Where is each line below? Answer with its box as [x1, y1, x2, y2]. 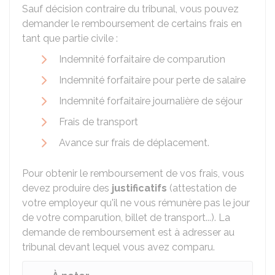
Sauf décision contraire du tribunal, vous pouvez [22, 3, 239, 15]
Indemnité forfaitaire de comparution [59, 53, 225, 65]
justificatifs [109, 182, 169, 194]
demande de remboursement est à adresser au [22, 227, 234, 238]
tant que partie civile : [22, 33, 118, 44]
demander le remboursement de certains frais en [22, 18, 242, 29]
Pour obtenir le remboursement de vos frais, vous [22, 168, 244, 179]
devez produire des [22, 182, 109, 194]
